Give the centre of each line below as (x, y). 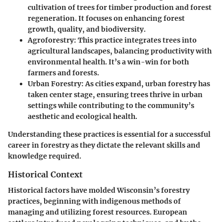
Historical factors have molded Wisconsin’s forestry (99, 191)
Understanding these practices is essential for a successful (109, 135)
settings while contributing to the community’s (111, 106)
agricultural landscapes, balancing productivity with (120, 51)
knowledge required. (45, 156)
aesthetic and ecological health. (83, 117)
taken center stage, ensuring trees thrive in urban (115, 95)
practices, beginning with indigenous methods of (94, 201)
